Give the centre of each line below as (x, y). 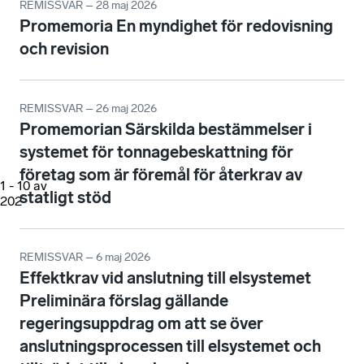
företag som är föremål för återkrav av (161, 175)
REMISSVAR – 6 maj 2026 (85, 258)
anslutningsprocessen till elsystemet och (170, 347)
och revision (64, 49)
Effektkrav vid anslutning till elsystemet (165, 278)
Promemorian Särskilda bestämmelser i (166, 130)
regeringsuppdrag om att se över (141, 324)
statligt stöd (65, 198)
